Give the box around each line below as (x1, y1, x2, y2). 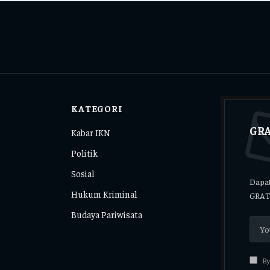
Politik (71, 146, 98, 159)
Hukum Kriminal (71, 187, 138, 199)
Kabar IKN (71, 126, 111, 138)
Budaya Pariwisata (71, 208, 143, 220)
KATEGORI (71, 102, 123, 114)
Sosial (71, 167, 95, 179)
